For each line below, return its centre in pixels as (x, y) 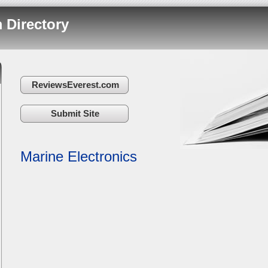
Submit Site (75, 113)
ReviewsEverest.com (75, 85)
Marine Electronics (79, 156)
